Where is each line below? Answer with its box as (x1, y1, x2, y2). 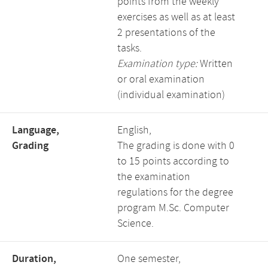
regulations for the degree (117, 185, 233, 200)
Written (197, 57, 233, 71)
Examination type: (117, 57, 197, 71)
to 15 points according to (117, 154, 229, 169)
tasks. (117, 41, 142, 56)
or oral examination (117, 72, 205, 87)
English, (117, 123, 151, 138)
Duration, (12, 252, 56, 266)
